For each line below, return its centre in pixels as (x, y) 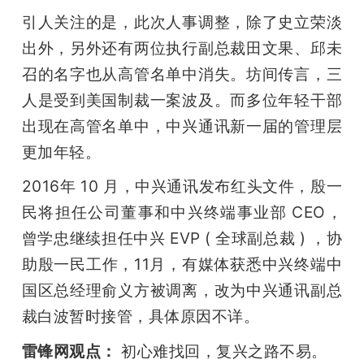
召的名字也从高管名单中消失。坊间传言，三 (182, 74)
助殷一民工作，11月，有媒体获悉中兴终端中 (182, 264)
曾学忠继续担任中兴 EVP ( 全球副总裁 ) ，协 (182, 238)
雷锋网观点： (69, 351)
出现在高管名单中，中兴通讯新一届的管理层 (182, 126)
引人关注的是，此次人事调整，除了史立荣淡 (182, 22)
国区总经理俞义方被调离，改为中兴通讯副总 (182, 290)
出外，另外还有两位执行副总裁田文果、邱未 (182, 48)
